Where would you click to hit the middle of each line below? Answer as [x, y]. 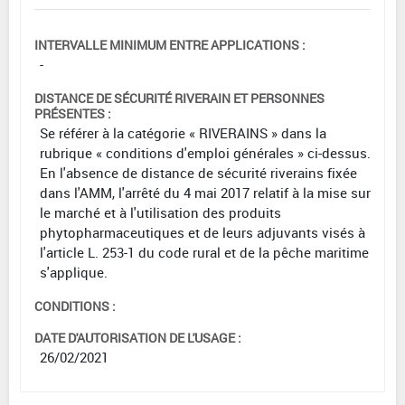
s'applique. [74, 272]
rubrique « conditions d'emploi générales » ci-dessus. [205, 152]
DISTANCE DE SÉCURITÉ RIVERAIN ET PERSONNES [179, 98]
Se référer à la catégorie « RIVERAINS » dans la [183, 132]
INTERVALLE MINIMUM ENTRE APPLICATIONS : [170, 44]
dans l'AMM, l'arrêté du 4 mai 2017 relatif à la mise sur [205, 192]
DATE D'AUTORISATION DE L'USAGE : [138, 337]
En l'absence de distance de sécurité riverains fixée [198, 172]
